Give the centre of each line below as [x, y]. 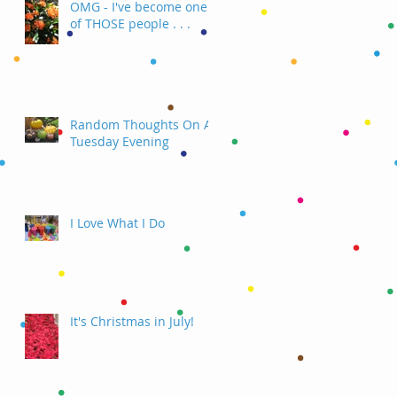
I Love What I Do [117, 222]
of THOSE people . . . [130, 23]
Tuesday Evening [120, 141]
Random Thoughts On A [141, 124]
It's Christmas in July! [132, 321]
